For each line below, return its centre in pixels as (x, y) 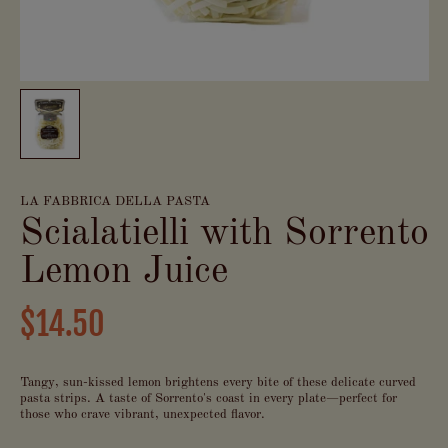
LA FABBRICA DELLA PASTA (114, 201)
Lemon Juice (123, 272)
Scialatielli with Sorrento (224, 234)
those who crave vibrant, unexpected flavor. (142, 414)
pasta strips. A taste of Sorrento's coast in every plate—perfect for (208, 398)
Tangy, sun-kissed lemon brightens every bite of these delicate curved (217, 382)
